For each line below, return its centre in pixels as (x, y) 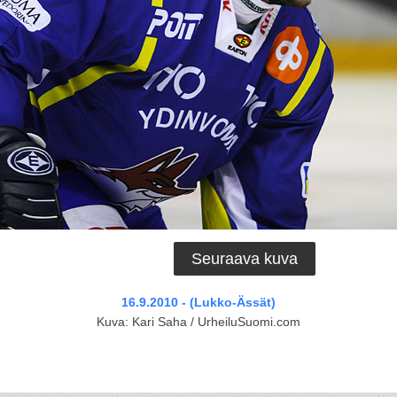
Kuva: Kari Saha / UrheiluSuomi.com (198, 322)
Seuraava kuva (245, 259)
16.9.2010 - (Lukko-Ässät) (198, 302)
